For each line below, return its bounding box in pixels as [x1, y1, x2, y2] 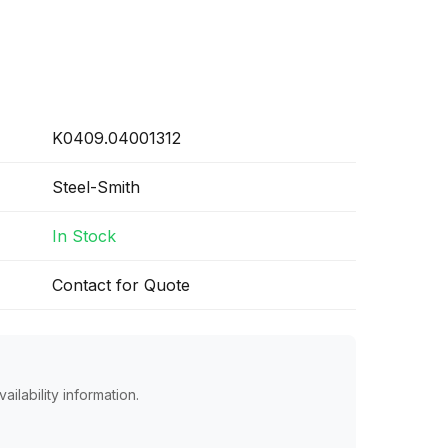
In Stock [52, 226, 116, 246]
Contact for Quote [52, 275, 190, 295]
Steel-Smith [52, 177, 140, 197]
